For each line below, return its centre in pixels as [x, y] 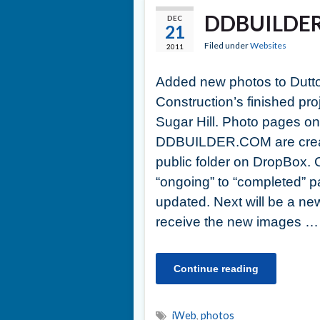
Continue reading [216, 269]
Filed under [227, 45]
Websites [268, 45]
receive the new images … [237, 222]
